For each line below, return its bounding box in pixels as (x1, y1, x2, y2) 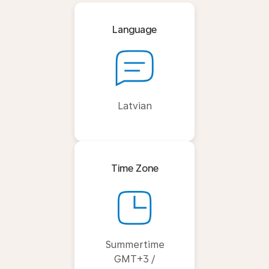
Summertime (104, 238, 165, 250)
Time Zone (110, 162, 159, 174)
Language (112, 23, 157, 35)
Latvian (117, 100, 152, 112)
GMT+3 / (114, 253, 155, 265)
